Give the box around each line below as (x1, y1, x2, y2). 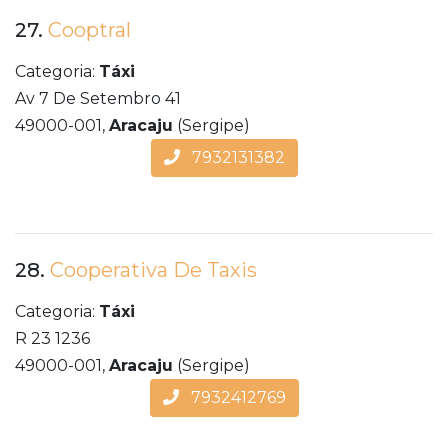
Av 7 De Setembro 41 (15, 89, 181, 109)
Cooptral (48, 18, 131, 43)
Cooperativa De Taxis (50, 258, 257, 283)
